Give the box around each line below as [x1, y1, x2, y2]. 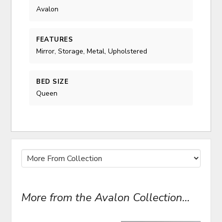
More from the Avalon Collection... [21, 190, 190, 206]
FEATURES [36, 35, 73, 44]
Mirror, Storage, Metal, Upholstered [36, 47, 148, 56]
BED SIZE [36, 77, 69, 87]
